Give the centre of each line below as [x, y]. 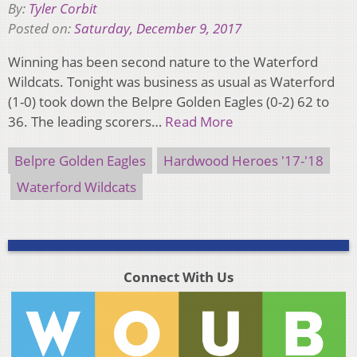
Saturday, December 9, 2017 [158, 29]
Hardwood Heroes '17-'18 [243, 161]
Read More [199, 122]
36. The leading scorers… [86, 122]
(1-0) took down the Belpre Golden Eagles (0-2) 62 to [169, 102]
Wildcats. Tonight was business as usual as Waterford [171, 82]
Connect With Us [178, 277]
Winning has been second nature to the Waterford [163, 62]
